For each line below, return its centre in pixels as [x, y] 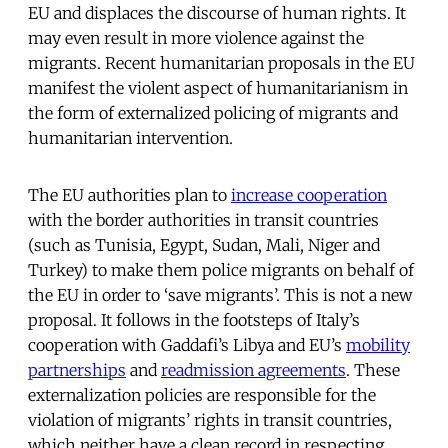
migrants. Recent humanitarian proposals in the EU [221, 63]
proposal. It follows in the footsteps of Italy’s [194, 320]
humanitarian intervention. [130, 138]
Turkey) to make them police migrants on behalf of [221, 270]
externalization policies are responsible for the [202, 395]
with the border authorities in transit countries [203, 220]
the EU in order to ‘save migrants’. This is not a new [220, 295]
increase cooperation [309, 195]
